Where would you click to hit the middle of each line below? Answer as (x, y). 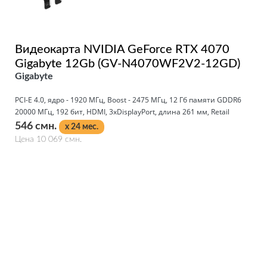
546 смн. (37, 126)
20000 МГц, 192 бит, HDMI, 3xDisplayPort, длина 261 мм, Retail (122, 111)
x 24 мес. (82, 127)
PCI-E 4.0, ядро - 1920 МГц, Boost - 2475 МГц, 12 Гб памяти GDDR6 (128, 100)
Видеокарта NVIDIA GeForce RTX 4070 (122, 49)
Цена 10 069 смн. (48, 139)
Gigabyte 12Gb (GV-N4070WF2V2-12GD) (128, 63)
